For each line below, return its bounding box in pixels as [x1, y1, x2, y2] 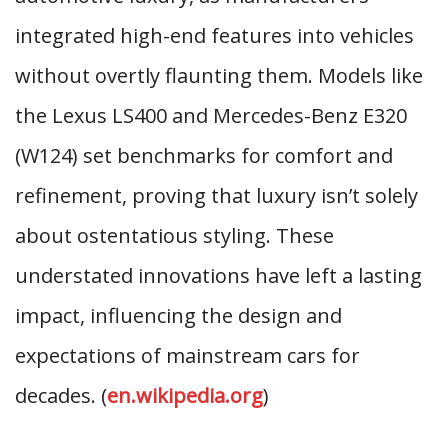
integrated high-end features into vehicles [15, 22, 414, 49]
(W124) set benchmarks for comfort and [15, 142, 393, 169]
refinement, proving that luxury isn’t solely [15, 182, 418, 209]
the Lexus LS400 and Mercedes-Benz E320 [15, 102, 407, 129]
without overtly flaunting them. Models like [15, 62, 423, 89]
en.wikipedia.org [107, 382, 263, 409]
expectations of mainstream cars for [15, 342, 360, 369]
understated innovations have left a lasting [15, 262, 422, 289]
